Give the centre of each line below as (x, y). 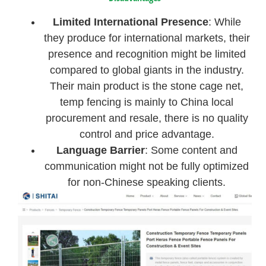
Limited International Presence (130, 22)
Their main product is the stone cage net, (147, 86)
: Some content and (191, 151)
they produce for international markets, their (147, 38)
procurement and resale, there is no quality (147, 118)
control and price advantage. (147, 134)
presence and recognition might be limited (147, 54)
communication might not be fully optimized (147, 167)
